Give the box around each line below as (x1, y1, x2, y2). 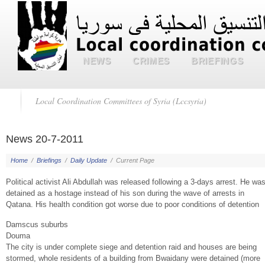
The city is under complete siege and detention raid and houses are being (6, 243, 257, 251)
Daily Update (70, 157, 107, 164)
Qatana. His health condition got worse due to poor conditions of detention (6, 200, 259, 209)
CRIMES (132, 56, 170, 66)
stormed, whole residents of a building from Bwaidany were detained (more (6, 254, 260, 263)
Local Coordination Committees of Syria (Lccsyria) (35, 95, 206, 106)
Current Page (116, 157, 154, 164)
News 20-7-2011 (6, 133, 83, 145)
